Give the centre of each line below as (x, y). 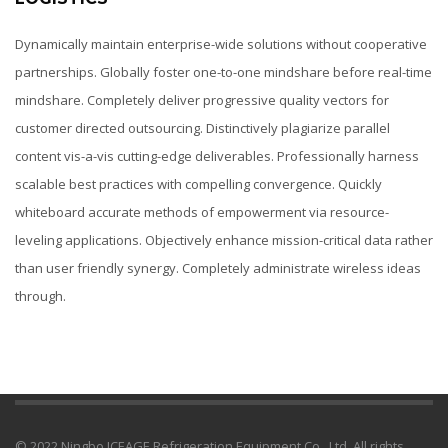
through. (40, 296)
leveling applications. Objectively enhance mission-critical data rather (224, 240)
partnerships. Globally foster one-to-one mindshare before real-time (223, 72)
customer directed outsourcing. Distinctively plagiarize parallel (202, 128)
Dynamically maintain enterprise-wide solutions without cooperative (221, 44)
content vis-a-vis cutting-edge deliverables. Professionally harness (217, 156)
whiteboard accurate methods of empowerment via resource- (202, 212)
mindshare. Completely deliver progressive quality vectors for (202, 100)
